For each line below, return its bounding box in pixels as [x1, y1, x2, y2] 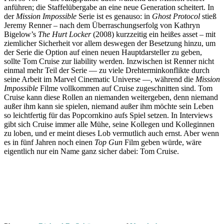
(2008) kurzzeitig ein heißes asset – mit [91, 30, 215, 39]
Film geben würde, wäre [122, 138, 201, 147]
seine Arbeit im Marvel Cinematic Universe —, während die [4, 75, 195, 84]
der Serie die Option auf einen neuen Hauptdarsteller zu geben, [4, 48, 202, 57]
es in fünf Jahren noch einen [4, 138, 94, 147]
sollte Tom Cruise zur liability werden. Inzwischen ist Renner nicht [4, 57, 214, 66]
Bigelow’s [4, 30, 38, 39]
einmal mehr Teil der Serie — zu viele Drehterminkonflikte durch [4, 66, 209, 75]
